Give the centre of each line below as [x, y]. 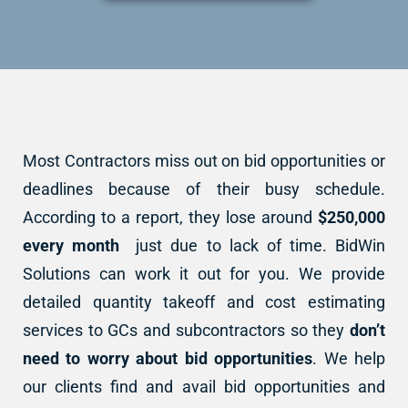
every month [80, 245]
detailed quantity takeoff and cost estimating [204, 301]
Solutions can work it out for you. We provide [204, 273]
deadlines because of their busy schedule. [204, 189]
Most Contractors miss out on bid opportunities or [204, 160]
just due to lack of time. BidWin [261, 245]
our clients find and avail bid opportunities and [204, 386]
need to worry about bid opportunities [168, 358]
